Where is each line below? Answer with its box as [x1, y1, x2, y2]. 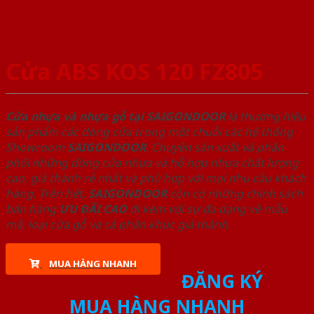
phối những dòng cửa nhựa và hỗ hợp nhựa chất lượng [6, 155, 299, 170]
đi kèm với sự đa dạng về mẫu [130, 201, 287, 217]
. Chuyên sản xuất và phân [146, 139, 284, 155]
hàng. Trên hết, [6, 186, 88, 201]
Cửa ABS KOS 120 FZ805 [6, 55, 263, 86]
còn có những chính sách [167, 186, 303, 201]
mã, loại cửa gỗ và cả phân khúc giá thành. [6, 217, 231, 232]
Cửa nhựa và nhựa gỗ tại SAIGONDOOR [6, 109, 225, 124]
